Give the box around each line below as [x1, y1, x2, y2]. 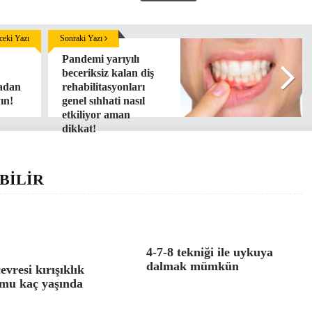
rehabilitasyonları [62, 81, 145, 93]
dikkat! [62, 123, 96, 134]
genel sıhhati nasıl [62, 95, 145, 107]
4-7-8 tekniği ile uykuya [146, 245, 273, 259]
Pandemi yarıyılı [62, 53, 139, 65]
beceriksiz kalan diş [62, 67, 154, 79]
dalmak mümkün [146, 259, 239, 273]
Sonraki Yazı [60, 33, 104, 43]
